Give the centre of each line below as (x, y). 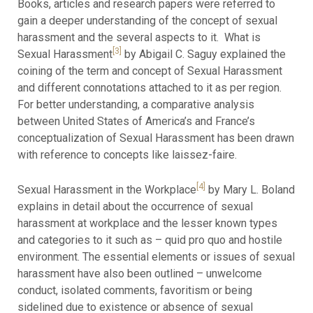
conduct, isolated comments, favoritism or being (134, 290)
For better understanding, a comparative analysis (136, 104)
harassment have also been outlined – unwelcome (139, 273)
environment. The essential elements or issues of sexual (156, 256)
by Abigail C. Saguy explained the (203, 54)
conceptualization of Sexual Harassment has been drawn (155, 138)
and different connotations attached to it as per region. (149, 87)
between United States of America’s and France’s (136, 121)
